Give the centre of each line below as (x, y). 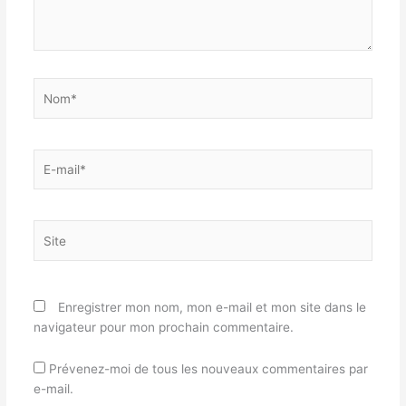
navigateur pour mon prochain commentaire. (163, 327)
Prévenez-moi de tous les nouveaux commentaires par (208, 368)
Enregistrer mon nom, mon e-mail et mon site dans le (212, 307)
